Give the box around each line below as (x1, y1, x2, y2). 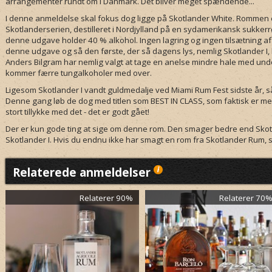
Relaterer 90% (80, 192, 133, 203)
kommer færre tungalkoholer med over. (5, 67, 152, 78)
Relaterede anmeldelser (13, 165, 154, 180)
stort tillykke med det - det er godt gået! (5, 106, 149, 117)
